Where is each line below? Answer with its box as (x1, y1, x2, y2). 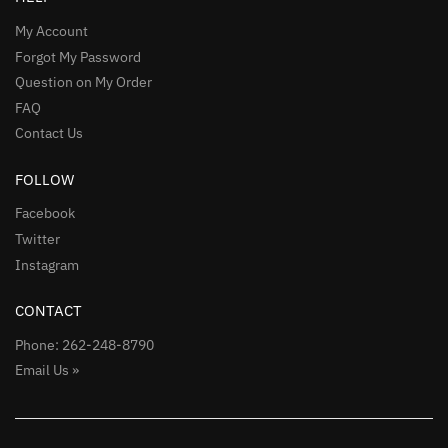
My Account (15, 21, 88, 40)
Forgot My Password (15, 47, 141, 66)
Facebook (15, 204, 75, 223)
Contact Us (15, 124, 83, 143)
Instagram (15, 255, 79, 274)
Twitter (15, 230, 60, 249)
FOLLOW (15, 169, 74, 189)
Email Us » (15, 361, 79, 380)
